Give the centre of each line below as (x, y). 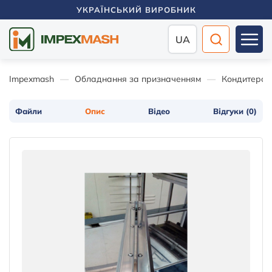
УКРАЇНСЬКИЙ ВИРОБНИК (136, 10)
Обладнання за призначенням (138, 79)
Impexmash (32, 79)
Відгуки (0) (235, 111)
